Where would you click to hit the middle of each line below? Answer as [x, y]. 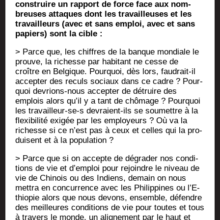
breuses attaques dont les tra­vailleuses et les [104, 14]
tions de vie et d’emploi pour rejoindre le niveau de [108, 168]
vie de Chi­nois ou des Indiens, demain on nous [101, 178]
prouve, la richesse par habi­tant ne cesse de [97, 62]
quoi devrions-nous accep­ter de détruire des [96, 91]
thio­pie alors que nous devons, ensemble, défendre [109, 198]
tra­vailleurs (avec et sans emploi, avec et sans [105, 24]
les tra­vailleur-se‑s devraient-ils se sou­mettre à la [107, 111]
